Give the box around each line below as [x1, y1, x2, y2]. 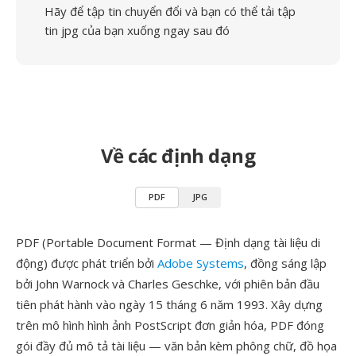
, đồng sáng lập [244, 255, 327, 271]
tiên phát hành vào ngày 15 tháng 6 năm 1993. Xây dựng [16, 296, 323, 312]
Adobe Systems [157, 255, 244, 271]
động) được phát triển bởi [16, 255, 157, 271]
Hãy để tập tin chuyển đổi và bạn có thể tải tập [44, 3, 296, 19]
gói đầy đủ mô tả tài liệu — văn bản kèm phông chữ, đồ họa [16, 338, 337, 354]
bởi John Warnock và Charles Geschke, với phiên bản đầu [16, 276, 319, 292]
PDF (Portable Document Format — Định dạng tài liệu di [16, 234, 320, 250]
